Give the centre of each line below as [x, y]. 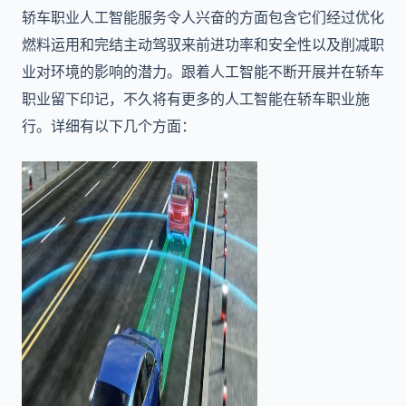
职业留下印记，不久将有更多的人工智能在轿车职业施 [196, 99]
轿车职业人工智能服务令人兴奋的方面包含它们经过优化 [203, 17]
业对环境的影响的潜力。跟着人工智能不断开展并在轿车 [203, 72]
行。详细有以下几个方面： [109, 126]
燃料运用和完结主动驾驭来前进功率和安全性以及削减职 [203, 44]
